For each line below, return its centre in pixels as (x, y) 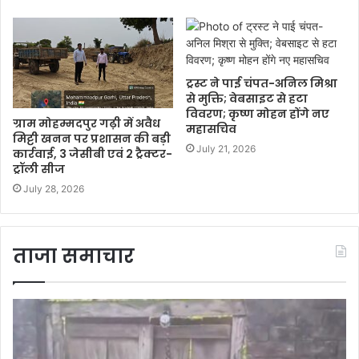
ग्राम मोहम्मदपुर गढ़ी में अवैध (87, 123)
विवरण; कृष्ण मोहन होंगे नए (258, 113)
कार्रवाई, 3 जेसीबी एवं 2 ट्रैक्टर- (93, 153)
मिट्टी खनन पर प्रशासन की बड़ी (92, 138)
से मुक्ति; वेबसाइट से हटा (247, 98)
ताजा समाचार (74, 256)
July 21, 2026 (226, 148)
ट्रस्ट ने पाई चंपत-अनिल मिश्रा (262, 83)
